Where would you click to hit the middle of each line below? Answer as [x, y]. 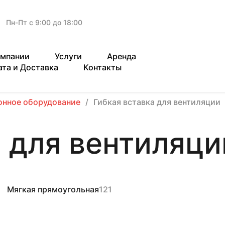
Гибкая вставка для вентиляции [157, 102]
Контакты [102, 67]
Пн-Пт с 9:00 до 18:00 [44, 22]
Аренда [122, 56]
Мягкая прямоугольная [53, 189]
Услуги [68, 56]
